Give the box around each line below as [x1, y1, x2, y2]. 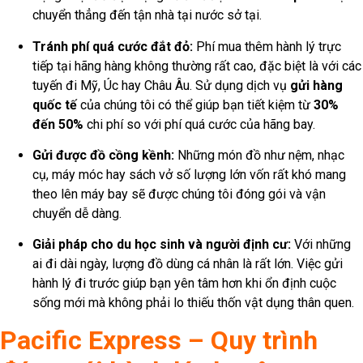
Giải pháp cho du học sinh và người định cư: [32, 237, 291, 253]
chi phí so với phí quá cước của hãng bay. [83, 116, 315, 132]
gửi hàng [290, 77, 343, 93]
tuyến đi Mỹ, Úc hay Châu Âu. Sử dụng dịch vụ [32, 77, 290, 93]
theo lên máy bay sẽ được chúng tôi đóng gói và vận [32, 186, 326, 203]
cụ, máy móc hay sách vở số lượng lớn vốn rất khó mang [32, 167, 346, 183]
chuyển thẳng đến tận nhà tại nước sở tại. [32, 7, 262, 23]
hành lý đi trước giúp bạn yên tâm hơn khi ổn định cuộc [32, 275, 336, 292]
